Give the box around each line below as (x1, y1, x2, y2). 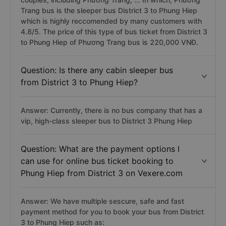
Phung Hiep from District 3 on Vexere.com (21, 168, 183, 178)
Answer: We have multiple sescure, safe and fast (21, 197, 184, 205)
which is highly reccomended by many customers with (21, 17, 202, 25)
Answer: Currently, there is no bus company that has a (21, 106, 202, 115)
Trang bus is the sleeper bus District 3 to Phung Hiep (21, 6, 197, 15)
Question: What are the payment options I (21, 144, 180, 154)
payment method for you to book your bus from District (21, 207, 204, 216)
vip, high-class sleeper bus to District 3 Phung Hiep (21, 117, 192, 125)
